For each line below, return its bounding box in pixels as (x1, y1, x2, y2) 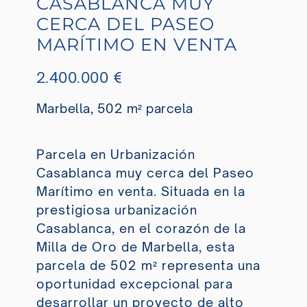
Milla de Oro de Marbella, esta (36, 239, 235, 255)
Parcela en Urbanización (36, 147, 195, 162)
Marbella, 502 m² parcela (36, 101, 193, 116)
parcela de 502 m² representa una (36, 258, 260, 273)
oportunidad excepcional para (36, 276, 233, 292)
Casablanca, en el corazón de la (36, 221, 246, 236)
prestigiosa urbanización (36, 202, 197, 218)
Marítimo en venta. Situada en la (36, 184, 245, 199)
